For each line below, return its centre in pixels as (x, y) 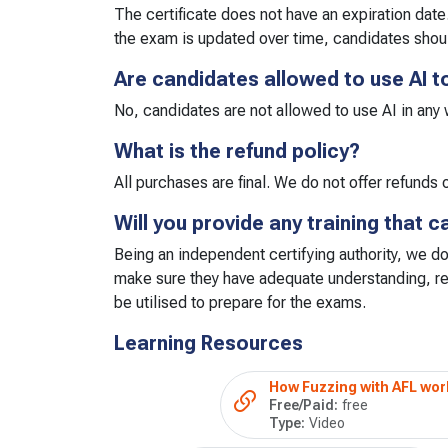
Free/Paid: (303, 404)
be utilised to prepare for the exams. (240, 302)
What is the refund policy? (237, 150)
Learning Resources (208, 342)
